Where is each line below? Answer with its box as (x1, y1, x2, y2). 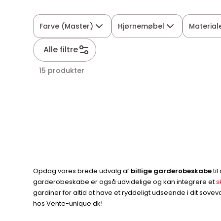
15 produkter (39, 66, 85, 75)
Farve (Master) (39, 21, 94, 31)
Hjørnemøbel (118, 21, 165, 31)
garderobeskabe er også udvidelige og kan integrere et (33, 177, 217, 186)
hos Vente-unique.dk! (33, 199, 103, 208)
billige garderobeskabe (131, 166, 212, 176)
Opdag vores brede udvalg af (33, 166, 131, 176)
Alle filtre (43, 44, 78, 55)
